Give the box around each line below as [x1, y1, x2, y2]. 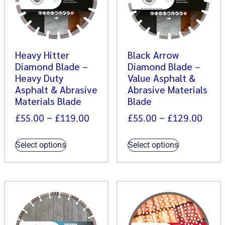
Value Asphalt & [128, 71, 195, 84]
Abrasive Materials [128, 83, 207, 96]
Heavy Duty [15, 71, 63, 84]
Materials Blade [15, 94, 81, 107]
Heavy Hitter [15, 48, 69, 61]
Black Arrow [128, 48, 179, 61]
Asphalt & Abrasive [15, 83, 97, 96]
